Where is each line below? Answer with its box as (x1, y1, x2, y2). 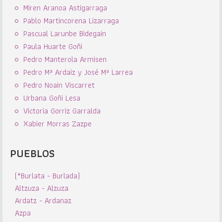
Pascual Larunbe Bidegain (23, 27, 106, 40)
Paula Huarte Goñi (23, 40, 82, 53)
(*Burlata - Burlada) (15, 169, 80, 182)
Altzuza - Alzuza (15, 182, 68, 194)
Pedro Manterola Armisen (23, 53, 107, 65)
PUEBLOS (10, 145, 55, 162)
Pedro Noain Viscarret (23, 79, 95, 91)
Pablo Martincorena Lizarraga (23, 14, 119, 27)
